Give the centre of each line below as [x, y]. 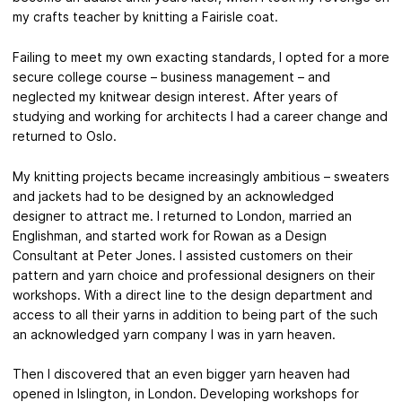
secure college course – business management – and [171, 76]
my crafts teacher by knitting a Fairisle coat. [145, 17]
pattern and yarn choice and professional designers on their [194, 275]
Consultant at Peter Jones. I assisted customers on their [183, 255]
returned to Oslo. [65, 135]
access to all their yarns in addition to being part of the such [195, 314]
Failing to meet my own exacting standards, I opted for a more [201, 57]
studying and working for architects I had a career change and [200, 116]
